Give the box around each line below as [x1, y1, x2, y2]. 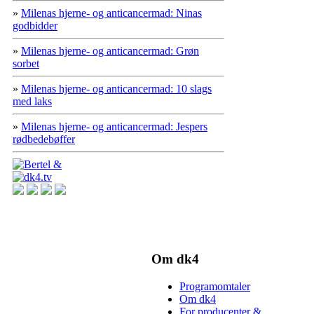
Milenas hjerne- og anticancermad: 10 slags [21, 83, 212, 95]
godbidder [13, 20, 57, 32]
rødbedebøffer [13, 133, 75, 146]
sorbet [13, 57, 39, 70]
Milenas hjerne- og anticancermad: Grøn [21, 45, 199, 57]
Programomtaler [179, 280, 250, 293]
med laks [13, 95, 52, 108]
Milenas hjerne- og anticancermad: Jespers [21, 121, 207, 133]
